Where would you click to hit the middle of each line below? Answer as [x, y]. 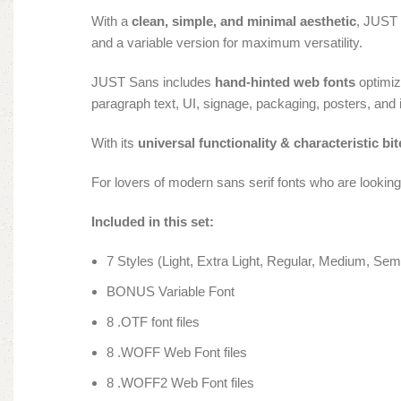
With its [115, 143]
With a [111, 21]
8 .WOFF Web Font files [177, 353]
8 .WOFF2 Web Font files [180, 383]
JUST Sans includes [153, 82]
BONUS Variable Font [171, 292]
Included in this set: [153, 222]
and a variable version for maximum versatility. [227, 43]
